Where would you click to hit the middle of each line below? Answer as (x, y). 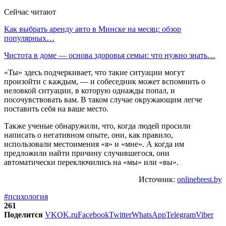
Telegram (181, 214)
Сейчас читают (30, 12)
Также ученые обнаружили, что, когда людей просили (97, 126)
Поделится (23, 214)
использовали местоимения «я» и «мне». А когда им (94, 144)
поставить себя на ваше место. (56, 108)
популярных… (29, 38)
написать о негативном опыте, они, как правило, (89, 135)
